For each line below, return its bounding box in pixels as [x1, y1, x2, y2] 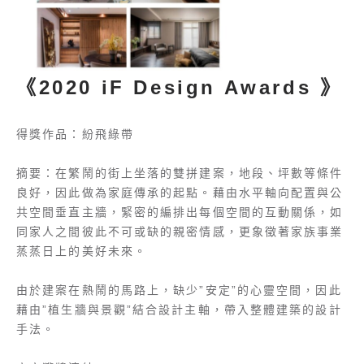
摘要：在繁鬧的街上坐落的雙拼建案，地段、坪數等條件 [16, 167, 344, 180]
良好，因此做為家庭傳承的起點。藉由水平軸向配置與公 [16, 186, 344, 200]
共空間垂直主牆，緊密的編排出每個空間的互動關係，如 [16, 206, 344, 219]
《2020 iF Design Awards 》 [16, 76, 343, 99]
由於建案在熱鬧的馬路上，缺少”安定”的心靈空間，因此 [16, 284, 342, 297]
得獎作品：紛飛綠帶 [16, 128, 134, 141]
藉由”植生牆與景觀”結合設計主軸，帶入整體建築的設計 [16, 303, 342, 317]
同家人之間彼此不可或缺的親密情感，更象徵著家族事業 [16, 225, 344, 239]
